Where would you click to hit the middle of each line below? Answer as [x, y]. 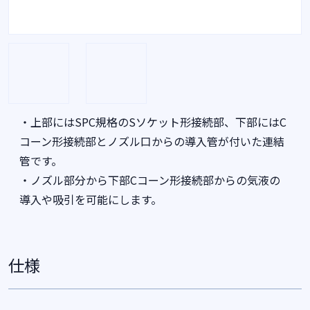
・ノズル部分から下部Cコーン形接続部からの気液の [150, 180]
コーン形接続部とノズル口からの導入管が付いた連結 [152, 141]
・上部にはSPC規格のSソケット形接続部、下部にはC [153, 122]
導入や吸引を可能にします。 [91, 199]
